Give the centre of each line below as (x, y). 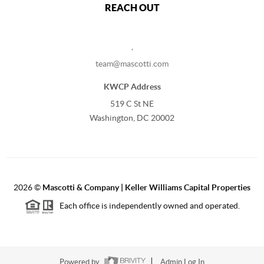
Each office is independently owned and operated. (147, 205)
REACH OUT (132, 7)
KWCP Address (132, 86)
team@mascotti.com (132, 63)
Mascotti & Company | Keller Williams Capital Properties (146, 187)
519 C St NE (132, 103)
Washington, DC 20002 (132, 118)
